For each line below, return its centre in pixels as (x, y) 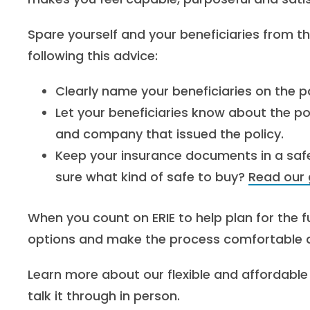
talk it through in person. (104, 296)
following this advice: (93, 56)
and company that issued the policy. (170, 134)
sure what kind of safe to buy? (152, 177)
